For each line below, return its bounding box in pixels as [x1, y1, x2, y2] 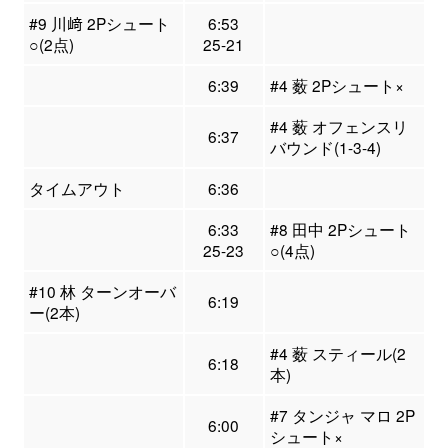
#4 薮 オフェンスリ [269, 115, 408, 138]
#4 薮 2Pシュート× [269, 74, 404, 97]
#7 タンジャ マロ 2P [269, 404, 415, 427]
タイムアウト [28, 177, 125, 200]
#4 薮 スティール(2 [269, 342, 406, 365]
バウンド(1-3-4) [269, 136, 381, 159]
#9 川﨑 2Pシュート [28, 12, 170, 35]
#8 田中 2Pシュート [269, 218, 411, 241]
